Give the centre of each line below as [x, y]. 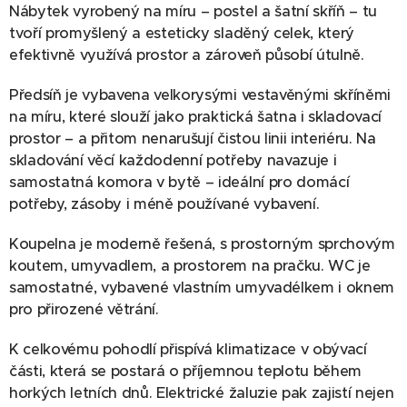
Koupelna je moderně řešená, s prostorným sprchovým [202, 244]
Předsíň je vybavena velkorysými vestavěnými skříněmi [200, 95]
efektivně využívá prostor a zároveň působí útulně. [187, 55]
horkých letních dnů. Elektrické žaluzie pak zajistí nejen [202, 393]
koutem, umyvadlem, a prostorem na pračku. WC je [190, 266]
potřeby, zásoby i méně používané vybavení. [164, 204]
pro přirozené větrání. [84, 310]
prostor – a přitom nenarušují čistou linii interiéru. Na [193, 139]
